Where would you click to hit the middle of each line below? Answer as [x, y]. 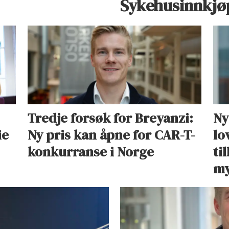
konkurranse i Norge [90, 152]
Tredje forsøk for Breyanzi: [110, 118]
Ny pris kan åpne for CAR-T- [111, 135]
